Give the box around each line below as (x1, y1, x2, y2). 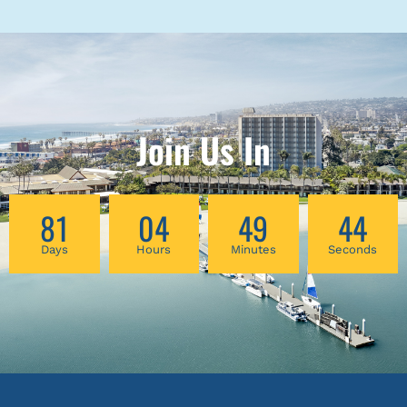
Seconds (328, 243, 378, 257)
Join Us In (136, 124, 271, 176)
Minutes (230, 243, 276, 257)
